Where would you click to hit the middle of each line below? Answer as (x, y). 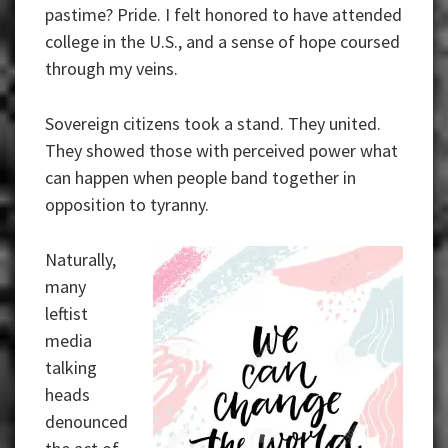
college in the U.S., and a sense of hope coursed (222, 42)
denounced (86, 422)
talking (71, 368)
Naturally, (80, 260)
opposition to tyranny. (127, 205)
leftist (66, 314)
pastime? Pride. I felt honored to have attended (223, 15)
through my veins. (111, 69)
